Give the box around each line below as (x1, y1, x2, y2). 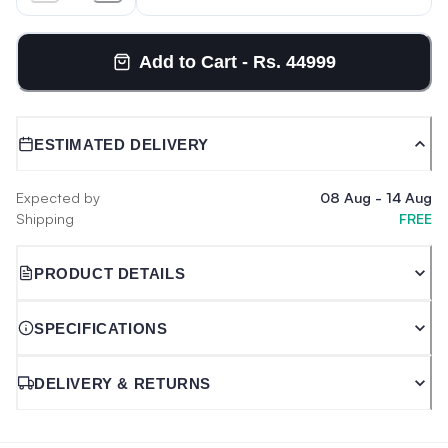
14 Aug (386, 188, 432, 206)
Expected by (16, 188, 100, 206)
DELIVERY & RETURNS (34, 374, 211, 392)
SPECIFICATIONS (34, 319, 168, 337)
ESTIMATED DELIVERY (34, 135, 209, 153)
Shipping (16, 209, 74, 227)
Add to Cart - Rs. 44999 (138, 51, 336, 72)
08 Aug (320, 188, 371, 206)
